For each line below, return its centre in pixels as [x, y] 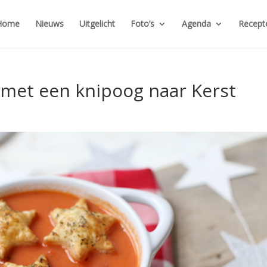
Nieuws [49, 24]
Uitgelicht [97, 24]
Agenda [196, 24]
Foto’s [142, 24]
